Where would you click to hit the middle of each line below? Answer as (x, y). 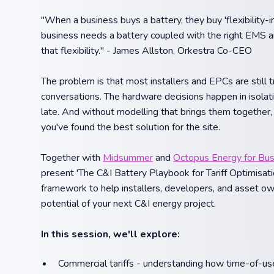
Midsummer (128, 157)
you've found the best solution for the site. (131, 127)
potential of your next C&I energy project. (129, 203)
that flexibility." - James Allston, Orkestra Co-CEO (147, 50)
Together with (72, 157)
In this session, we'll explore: (111, 234)
